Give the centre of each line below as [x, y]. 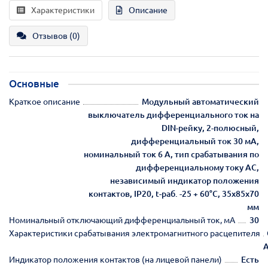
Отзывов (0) [56, 36]
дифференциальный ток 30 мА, [195, 141]
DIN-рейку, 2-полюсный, [210, 128]
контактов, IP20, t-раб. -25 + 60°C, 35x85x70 [174, 194]
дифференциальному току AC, [197, 167]
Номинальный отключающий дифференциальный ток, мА [122, 220]
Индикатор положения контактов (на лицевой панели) [115, 259]
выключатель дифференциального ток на [173, 115]
